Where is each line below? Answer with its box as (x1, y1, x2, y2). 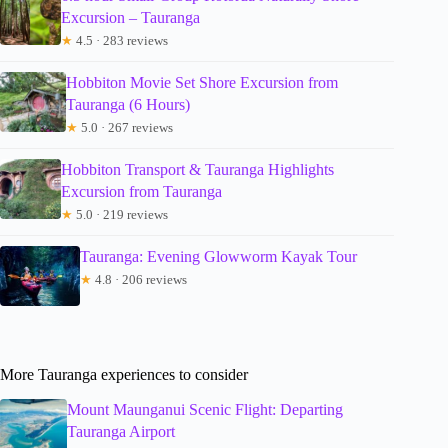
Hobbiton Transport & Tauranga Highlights (60, 161, 334, 179)
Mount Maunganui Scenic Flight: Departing (67, 401, 344, 419)
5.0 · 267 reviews (77, 120, 173, 136)
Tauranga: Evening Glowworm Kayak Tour (80, 248, 357, 266)
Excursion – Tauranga (60, 9, 200, 27)
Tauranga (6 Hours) (65, 96, 190, 114)
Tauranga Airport (67, 423, 176, 441)
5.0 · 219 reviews (72, 207, 168, 223)
